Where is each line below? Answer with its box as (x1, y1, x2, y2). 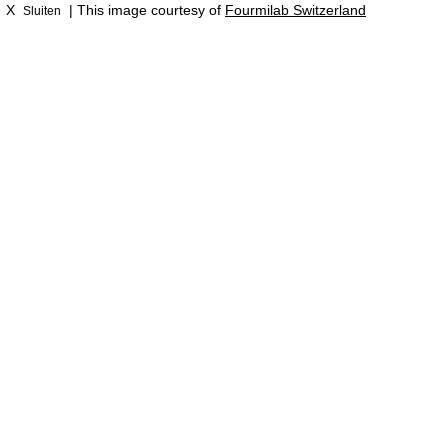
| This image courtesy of (65, 2, 225, 18)
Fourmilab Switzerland (225, 2, 366, 18)
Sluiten (23, 4, 61, 17)
